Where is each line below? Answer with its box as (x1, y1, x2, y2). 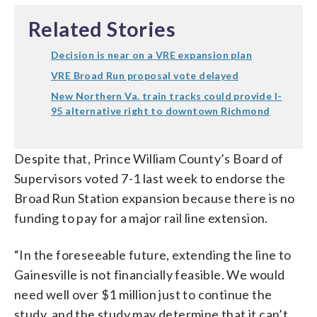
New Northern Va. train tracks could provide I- (51, 89, 282, 102)
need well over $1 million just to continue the (14, 286, 272, 302)
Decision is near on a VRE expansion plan (51, 48, 252, 61)
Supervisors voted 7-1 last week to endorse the (14, 170, 286, 186)
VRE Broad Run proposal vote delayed (51, 69, 238, 81)
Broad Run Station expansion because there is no (14, 190, 295, 206)
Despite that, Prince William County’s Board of (14, 150, 284, 166)
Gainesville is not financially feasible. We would (14, 266, 285, 282)
